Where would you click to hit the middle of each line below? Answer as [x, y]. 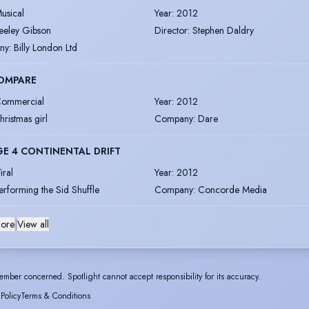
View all [33, 224]
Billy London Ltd [46, 47]
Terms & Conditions [56, 296]
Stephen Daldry [223, 30]
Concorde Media [232, 189]
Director [171, 30]
